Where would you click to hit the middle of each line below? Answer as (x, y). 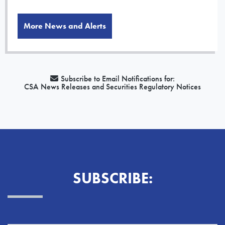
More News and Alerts (65, 26)
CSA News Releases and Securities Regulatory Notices (113, 87)
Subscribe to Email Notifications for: (118, 79)
